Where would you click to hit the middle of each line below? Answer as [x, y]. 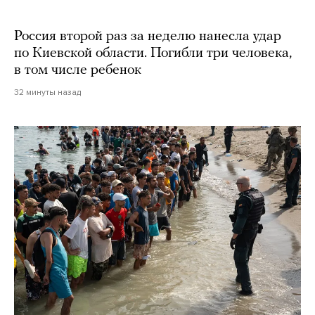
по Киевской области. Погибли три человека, [153, 54]
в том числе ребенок [78, 71]
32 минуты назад [47, 92]
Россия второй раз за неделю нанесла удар [148, 37]
